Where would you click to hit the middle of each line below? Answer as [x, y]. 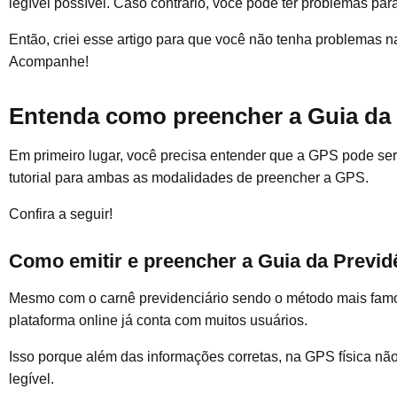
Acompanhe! [49, 61]
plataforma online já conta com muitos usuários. [160, 321]
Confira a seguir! [61, 214]
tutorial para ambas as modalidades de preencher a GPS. [189, 177]
